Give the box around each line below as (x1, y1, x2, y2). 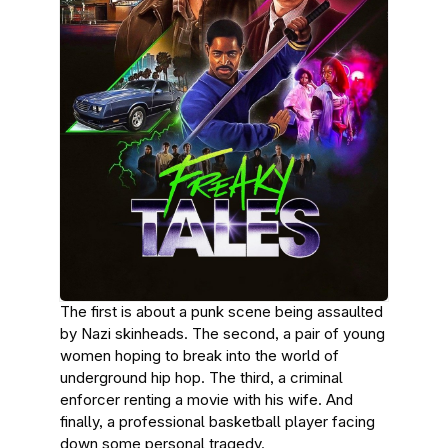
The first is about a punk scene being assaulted (60, 302, 383, 321)
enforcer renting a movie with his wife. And (60, 390, 353, 409)
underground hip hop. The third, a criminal (60, 368, 343, 387)
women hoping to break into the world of (60, 346, 339, 365)
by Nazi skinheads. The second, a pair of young (60, 324, 385, 343)
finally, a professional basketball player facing (60, 412, 375, 431)
